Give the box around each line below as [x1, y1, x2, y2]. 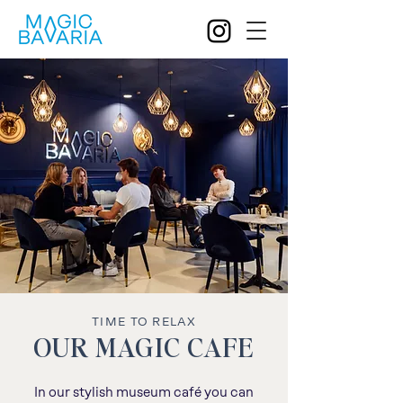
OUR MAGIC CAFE [32, 329, 255, 363]
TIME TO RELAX [92, 315, 196, 328]
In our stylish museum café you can [34, 385, 254, 400]
